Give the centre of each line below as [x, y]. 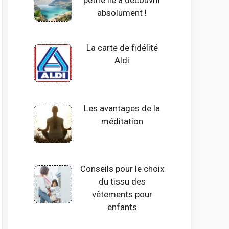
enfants [122, 207]
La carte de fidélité [122, 48]
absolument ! [122, 13]
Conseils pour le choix [122, 169]
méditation [122, 121]
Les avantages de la [122, 108]
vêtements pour [122, 194]
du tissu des [122, 182]
